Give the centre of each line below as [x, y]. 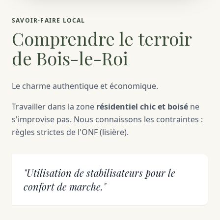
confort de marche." [65, 187]
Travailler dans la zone [54, 107]
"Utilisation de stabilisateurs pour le [99, 173]
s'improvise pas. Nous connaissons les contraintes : [107, 120]
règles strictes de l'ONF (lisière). [70, 132]
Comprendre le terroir [102, 39]
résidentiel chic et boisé [142, 107]
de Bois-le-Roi [70, 58]
